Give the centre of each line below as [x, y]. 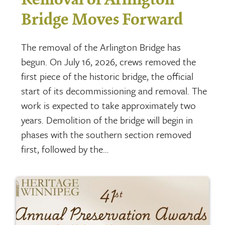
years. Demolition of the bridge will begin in [107, 120]
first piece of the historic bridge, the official [107, 76]
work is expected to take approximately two [109, 105]
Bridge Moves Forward [102, 20]
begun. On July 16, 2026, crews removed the [109, 62]
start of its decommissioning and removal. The [114, 91]
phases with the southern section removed [106, 135]
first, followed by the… [65, 149]
